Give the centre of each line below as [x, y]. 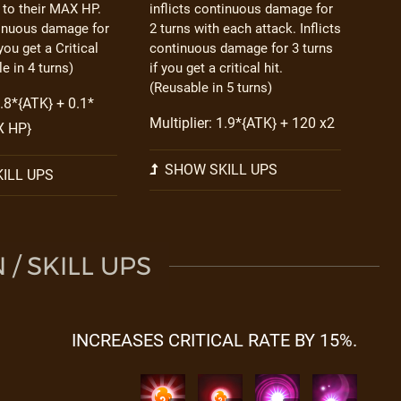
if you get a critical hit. [216, 68]
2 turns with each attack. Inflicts [245, 29]
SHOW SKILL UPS [219, 170]
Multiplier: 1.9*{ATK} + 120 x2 [242, 123]
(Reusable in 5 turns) [210, 88]
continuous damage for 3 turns [241, 48]
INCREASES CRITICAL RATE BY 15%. [214, 340]
